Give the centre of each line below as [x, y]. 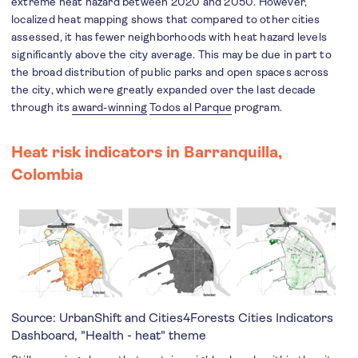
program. [257, 107]
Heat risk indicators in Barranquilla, [147, 153]
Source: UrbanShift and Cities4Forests [125, 317]
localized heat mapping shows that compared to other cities [166, 20]
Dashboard [43, 335]
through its [42, 107]
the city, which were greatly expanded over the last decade [164, 90]
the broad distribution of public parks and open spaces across [170, 72]
